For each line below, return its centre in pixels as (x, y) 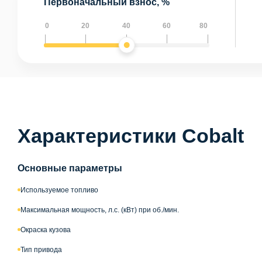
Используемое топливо (59, 190)
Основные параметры (70, 168)
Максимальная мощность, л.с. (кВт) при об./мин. (100, 210)
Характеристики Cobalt (131, 135)
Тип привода (41, 249)
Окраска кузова (46, 230)
